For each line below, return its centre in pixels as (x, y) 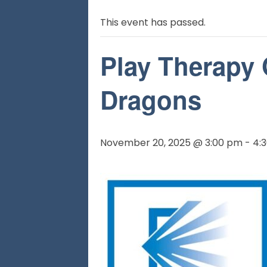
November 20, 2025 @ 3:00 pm (171, 143)
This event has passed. (153, 22)
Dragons (151, 100)
